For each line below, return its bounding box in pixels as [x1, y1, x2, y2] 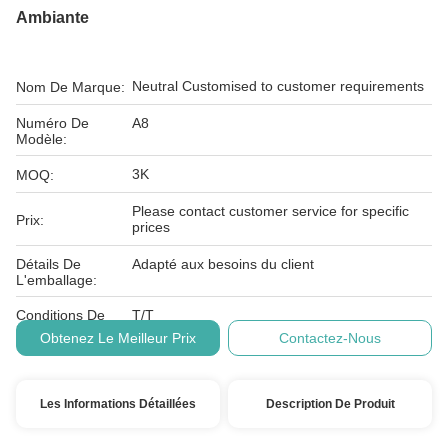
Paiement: [16, 323, 80, 339]
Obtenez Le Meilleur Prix [39, 330, 196, 346]
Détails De [16, 256, 81, 272]
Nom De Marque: [16, 79, 125, 95]
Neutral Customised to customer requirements [182, 78, 424, 94]
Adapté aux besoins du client [132, 256, 314, 272]
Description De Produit [265, 397, 395, 411]
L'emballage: [16, 272, 97, 288]
